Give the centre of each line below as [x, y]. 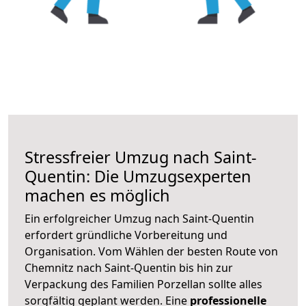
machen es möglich [97, 195]
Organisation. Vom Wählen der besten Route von [151, 251]
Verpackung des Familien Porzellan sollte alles [143, 284]
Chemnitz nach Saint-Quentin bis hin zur [129, 267]
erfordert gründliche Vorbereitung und [126, 235]
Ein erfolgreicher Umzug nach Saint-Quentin [139, 218]
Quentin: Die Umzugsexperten [138, 176]
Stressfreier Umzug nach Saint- [141, 157]
